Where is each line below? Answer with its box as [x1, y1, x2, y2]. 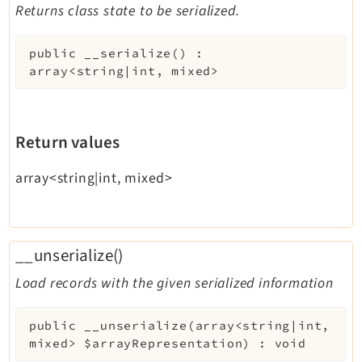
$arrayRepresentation [84, 335, 243, 351]
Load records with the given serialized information [15, 273, 334, 293]
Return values [15, 130, 120, 155]
